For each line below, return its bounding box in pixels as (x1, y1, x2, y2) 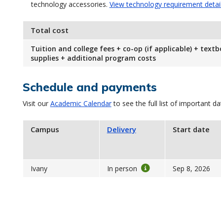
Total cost (30, 25, 69, 35)
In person (107, 164, 139, 173)
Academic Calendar (50, 99, 111, 108)
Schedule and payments (22, 80, 157, 94)
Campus (30, 124, 59, 134)
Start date (172, 124, 210, 134)
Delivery (107, 124, 136, 134)
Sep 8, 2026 (172, 164, 210, 173)
